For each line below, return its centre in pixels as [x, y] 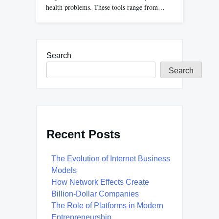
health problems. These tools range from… [105, 7]
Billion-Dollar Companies [95, 194]
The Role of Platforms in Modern [107, 206]
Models [64, 171]
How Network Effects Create [100, 182]
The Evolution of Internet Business [111, 159]
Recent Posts [83, 134]
